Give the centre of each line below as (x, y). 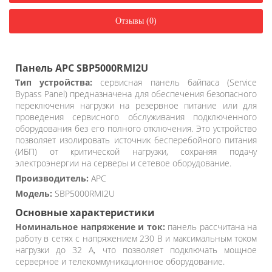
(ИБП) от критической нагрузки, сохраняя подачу (136, 151)
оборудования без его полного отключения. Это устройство (136, 128)
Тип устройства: (54, 82)
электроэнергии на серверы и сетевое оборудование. (123, 163)
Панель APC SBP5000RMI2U (82, 68)
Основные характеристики (85, 212)
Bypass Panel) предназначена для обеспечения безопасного (136, 93)
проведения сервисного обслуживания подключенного (136, 117)
